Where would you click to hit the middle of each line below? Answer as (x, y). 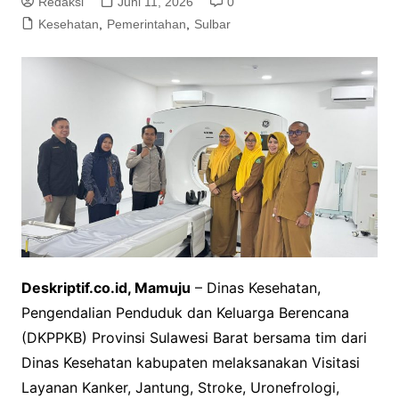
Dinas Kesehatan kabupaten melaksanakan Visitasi (190, 362)
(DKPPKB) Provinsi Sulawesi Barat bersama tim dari (194, 337)
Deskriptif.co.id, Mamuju (106, 287)
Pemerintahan (146, 24)
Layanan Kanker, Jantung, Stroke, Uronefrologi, (180, 387)
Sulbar (212, 24)
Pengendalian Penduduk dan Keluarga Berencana (185, 312)
